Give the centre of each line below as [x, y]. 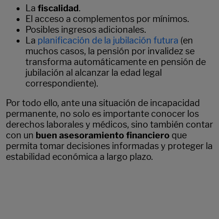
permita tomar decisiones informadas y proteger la [109, 146]
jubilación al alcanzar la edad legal [94, 73]
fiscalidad [58, 8]
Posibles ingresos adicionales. [86, 30]
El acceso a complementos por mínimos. [107, 19]
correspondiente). [62, 84]
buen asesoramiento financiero [103, 135]
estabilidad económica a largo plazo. [79, 157]
